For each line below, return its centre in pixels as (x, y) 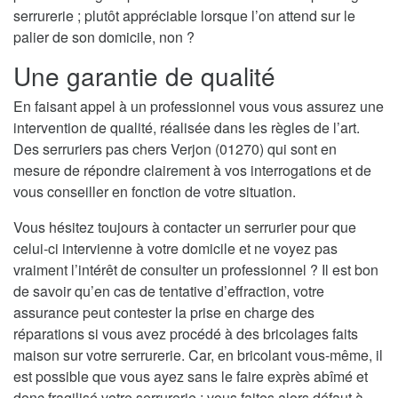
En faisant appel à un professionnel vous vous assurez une (199, 107)
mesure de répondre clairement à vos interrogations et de (192, 171)
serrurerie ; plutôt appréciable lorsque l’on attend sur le (184, 16)
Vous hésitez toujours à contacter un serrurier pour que (185, 227)
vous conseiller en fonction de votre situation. (155, 192)
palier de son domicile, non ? (104, 37)
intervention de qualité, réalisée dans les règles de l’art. (187, 128)
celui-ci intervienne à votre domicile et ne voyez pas (175, 249)
